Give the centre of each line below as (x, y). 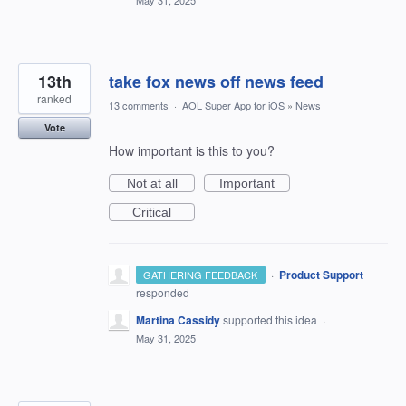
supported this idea (271, 319)
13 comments (139, 105)
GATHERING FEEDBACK (201, 275)
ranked (54, 98)
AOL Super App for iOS (233, 105)
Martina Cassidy (178, 320)
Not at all (152, 183)
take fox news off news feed (216, 82)
